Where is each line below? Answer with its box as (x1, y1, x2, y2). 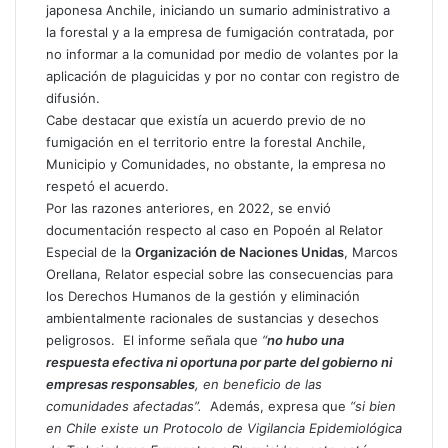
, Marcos (344, 244, 398, 261)
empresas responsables (46, 376, 195, 393)
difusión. (46, 90, 100, 107)
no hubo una (267, 332, 344, 349)
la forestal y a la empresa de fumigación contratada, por (46, 24, 394, 41)
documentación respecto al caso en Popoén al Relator (46, 222, 383, 239)
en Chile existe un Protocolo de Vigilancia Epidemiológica (46, 420, 402, 437)
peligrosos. (46, 332, 115, 349)
